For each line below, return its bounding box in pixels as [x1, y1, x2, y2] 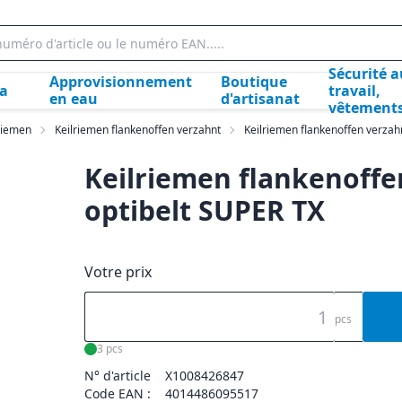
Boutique [221, 72, 288, 92]
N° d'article [84, 367, 152, 384]
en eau [49, 89, 99, 109]
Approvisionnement [49, 72, 193, 92]
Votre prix [84, 262, 153, 282]
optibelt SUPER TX [84, 192, 326, 229]
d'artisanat [221, 89, 301, 109]
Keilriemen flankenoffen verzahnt [55, 122, 221, 137]
